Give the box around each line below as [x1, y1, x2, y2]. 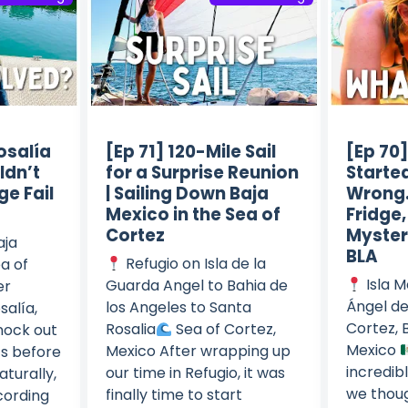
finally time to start [105, 383, 242, 405]
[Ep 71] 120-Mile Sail [105, 139, 276, 163]
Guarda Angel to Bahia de [105, 274, 288, 296]
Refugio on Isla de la [122, 252, 266, 274]
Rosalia [105, 318, 156, 340]
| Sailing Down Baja [105, 181, 269, 205]
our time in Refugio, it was [105, 362, 285, 383]
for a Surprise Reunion [105, 160, 299, 184]
